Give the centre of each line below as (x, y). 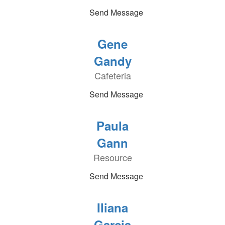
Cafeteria (113, 75)
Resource (113, 157)
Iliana (113, 207)
